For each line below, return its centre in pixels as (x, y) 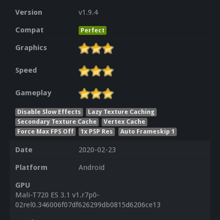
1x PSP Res (97, 131)
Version (28, 13)
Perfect (92, 30)
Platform (31, 168)
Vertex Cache (125, 121)
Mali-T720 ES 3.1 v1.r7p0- (57, 195)
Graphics (31, 48)
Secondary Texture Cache (57, 121)
